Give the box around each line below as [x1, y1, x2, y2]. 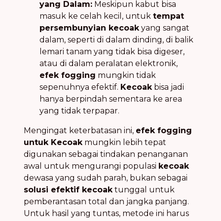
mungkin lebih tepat [82, 137, 166, 147]
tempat [153, 11, 184, 21]
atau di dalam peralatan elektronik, [39, 58, 178, 68]
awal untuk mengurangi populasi [24, 161, 158, 171]
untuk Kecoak [24, 137, 82, 147]
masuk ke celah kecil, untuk [39, 11, 153, 21]
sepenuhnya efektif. [39, 82, 120, 92]
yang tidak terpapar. [39, 106, 119, 115]
